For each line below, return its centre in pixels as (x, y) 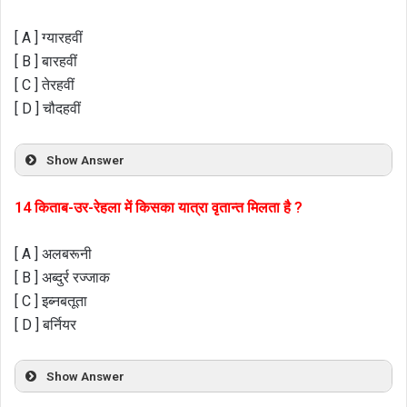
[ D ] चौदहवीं (48, 108)
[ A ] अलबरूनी (53, 254)
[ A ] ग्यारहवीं (49, 37)
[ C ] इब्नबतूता (51, 302)
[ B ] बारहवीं (46, 61)
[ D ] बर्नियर (45, 325)
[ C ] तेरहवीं (45, 84)
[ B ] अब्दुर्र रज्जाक (62, 278)
